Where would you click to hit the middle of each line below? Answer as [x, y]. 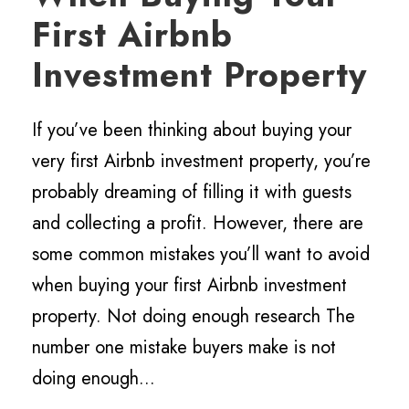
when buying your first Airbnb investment [189, 285]
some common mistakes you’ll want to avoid [201, 254]
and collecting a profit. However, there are [198, 223]
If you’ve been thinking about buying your [192, 130]
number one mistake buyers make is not [184, 347]
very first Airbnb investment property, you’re [201, 161]
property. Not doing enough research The [194, 316]
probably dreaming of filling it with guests [192, 192]
